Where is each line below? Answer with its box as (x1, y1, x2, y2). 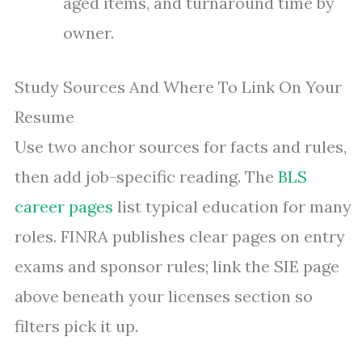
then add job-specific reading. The (15, 166, 278, 187)
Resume (15, 107, 74, 127)
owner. (63, 23, 114, 43)
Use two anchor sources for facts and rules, (15, 137, 347, 157)
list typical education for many (113, 196, 351, 217)
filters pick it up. (15, 316, 138, 336)
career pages (15, 196, 113, 217)
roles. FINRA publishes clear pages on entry (15, 226, 345, 246)
